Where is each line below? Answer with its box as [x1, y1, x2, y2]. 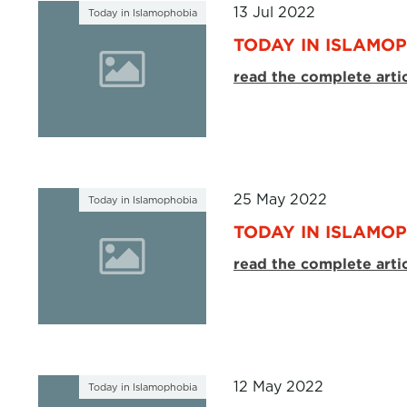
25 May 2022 [233, 191, 327, 208]
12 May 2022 [233, 378, 323, 395]
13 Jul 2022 [233, 4, 315, 21]
